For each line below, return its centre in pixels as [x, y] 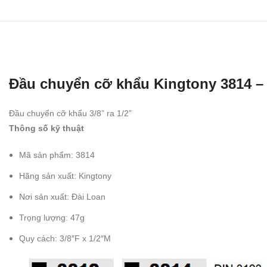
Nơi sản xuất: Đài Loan [62, 197]
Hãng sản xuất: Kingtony [65, 176]
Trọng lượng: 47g [53, 218]
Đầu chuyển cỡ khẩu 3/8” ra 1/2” [72, 113]
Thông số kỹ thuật [46, 128]
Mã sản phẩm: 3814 [57, 155]
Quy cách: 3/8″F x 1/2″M [65, 238]
